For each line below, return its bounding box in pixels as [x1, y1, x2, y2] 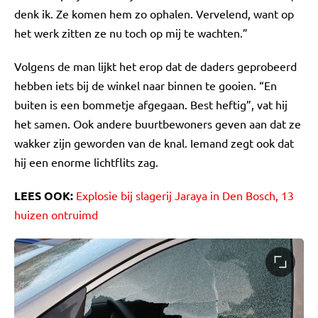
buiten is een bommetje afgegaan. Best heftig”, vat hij [14, 97, 287, 111]
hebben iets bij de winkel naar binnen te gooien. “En [14, 78, 277, 92]
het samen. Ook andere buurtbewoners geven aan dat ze [14, 116, 301, 131]
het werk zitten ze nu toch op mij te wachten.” [14, 26, 248, 40]
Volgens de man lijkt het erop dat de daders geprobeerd [14, 59, 297, 73]
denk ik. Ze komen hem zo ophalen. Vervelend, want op [14, 6, 294, 21]
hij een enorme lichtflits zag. [14, 155, 158, 169]
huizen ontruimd [14, 207, 98, 221]
